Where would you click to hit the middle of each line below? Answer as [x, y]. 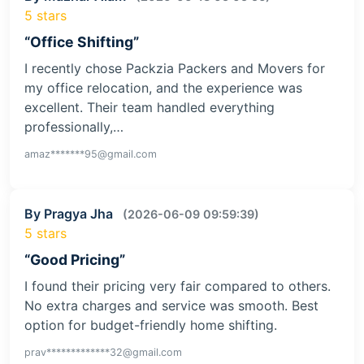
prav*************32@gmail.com [103, 353]
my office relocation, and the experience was [163, 88]
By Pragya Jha [70, 214]
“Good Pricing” [75, 260]
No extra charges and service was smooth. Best [171, 306]
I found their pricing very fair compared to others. [178, 286]
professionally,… [74, 127]
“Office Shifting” [82, 42]
